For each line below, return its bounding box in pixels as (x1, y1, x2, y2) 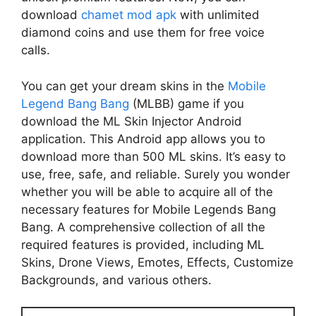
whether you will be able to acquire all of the (21, 184, 273, 199)
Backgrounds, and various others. (21, 272, 212, 287)
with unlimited (176, 8, 260, 23)
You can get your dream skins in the (21, 78, 228, 93)
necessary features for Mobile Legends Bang (21, 202, 276, 217)
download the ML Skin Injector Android (21, 114, 242, 128)
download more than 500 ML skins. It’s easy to (21, 149, 286, 164)
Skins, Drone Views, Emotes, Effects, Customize (21, 255, 293, 269)
